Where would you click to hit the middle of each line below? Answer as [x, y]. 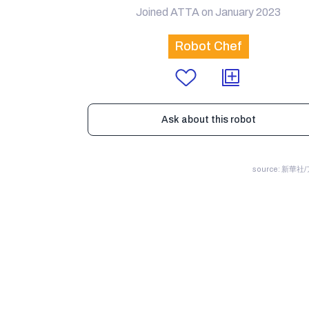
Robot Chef [208, 46]
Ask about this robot [208, 120]
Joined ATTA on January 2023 [208, 12]
